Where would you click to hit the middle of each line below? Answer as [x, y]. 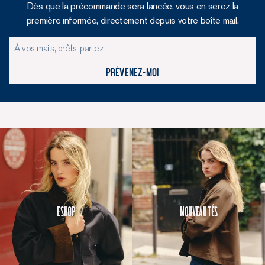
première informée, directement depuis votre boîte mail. [132, 21]
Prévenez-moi [132, 72]
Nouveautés [199, 211]
